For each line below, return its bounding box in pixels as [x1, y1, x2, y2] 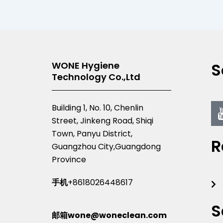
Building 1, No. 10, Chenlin [51, 102, 143, 113]
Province [51, 153, 86, 165]
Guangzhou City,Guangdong [51, 140, 161, 152]
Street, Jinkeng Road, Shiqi [51, 114, 153, 126]
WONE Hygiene [51, 59, 119, 72]
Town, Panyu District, [51, 127, 132, 139]
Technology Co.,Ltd [51, 71, 140, 84]
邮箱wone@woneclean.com [51, 209, 167, 221]
